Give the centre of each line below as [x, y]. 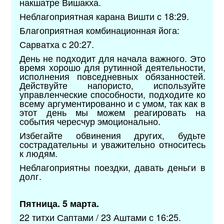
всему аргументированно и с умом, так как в [112, 103]
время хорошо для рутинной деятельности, [112, 67]
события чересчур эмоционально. [91, 121]
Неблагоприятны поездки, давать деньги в [112, 167]
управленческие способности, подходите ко [112, 94]
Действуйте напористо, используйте [112, 85]
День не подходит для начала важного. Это [112, 58]
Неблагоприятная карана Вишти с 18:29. [104, 16]
